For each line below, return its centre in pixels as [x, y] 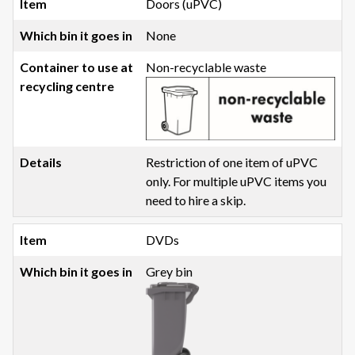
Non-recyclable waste [206, 67]
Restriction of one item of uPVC [232, 162]
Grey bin [170, 271]
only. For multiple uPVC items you [237, 181]
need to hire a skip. [196, 200]
